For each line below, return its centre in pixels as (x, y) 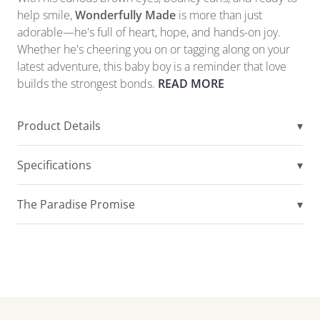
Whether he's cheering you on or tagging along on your (154, 50)
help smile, (46, 15)
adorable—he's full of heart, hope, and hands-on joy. (149, 32)
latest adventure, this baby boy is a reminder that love (152, 67)
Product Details (59, 126)
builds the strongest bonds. (87, 84)
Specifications (54, 165)
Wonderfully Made (125, 15)
